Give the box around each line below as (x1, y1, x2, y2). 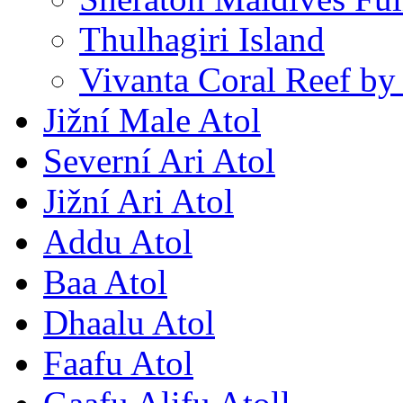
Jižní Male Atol (43, 101, 261, 140)
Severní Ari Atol (43, 141, 275, 181)
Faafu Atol (43, 344, 193, 383)
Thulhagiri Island (79, 20, 325, 59)
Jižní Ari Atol (43, 182, 234, 221)
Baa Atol (43, 263, 167, 302)
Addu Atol (43, 222, 193, 262)
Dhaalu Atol (43, 303, 215, 343)
